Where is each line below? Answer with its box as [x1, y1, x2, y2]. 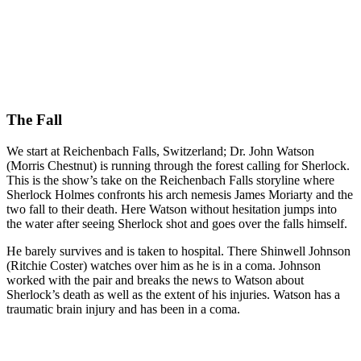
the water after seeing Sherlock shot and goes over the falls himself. [6, 216, 347, 230]
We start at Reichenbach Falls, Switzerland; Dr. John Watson [6, 143, 314, 158]
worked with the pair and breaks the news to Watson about [6, 272, 304, 287]
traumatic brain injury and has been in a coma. [6, 301, 240, 316]
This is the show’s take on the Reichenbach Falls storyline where [6, 172, 334, 187]
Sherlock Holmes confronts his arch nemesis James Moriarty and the [6, 187, 353, 201]
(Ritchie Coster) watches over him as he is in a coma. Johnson [6, 258, 321, 272]
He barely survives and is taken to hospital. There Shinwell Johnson [6, 243, 351, 258]
